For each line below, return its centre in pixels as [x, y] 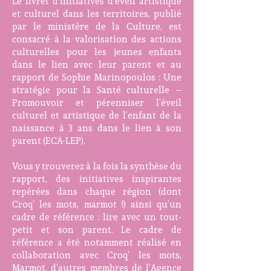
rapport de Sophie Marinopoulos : [88, 77]
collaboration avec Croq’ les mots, [97, 255]
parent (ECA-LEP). [49, 140]
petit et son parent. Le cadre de [97, 229]
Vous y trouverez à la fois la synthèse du [97, 166]
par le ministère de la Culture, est [97, 26]
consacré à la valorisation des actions [97, 39]
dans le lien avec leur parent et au [97, 64]
